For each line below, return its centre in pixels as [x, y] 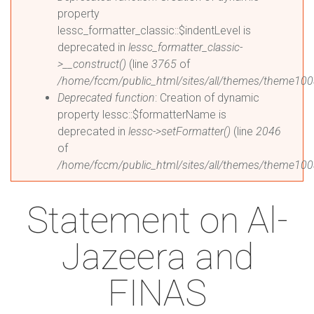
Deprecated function [106, 98]
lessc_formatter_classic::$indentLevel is [154, 30]
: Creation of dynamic [207, 98]
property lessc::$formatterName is [142, 115]
